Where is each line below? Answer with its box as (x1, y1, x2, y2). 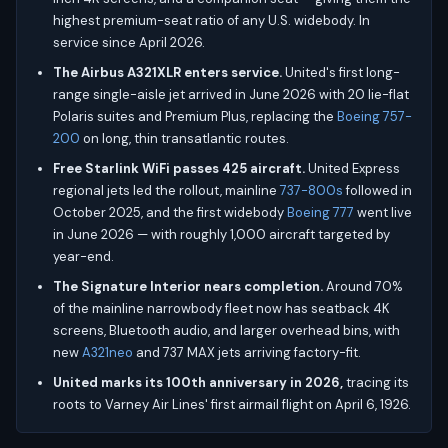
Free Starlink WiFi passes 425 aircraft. (53, 160, 305, 177)
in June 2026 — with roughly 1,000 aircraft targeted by (53, 226, 390, 243)
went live (354, 204, 412, 221)
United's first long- (282, 64, 400, 81)
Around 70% (323, 278, 403, 295)
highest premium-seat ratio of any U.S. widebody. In (53, 12, 370, 29)
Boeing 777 (287, 204, 354, 221)
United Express (305, 160, 400, 177)
